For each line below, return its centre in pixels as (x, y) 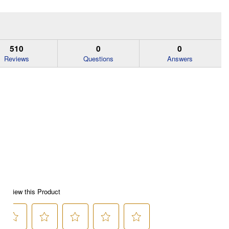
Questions (98, 59)
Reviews (17, 59)
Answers (180, 59)
